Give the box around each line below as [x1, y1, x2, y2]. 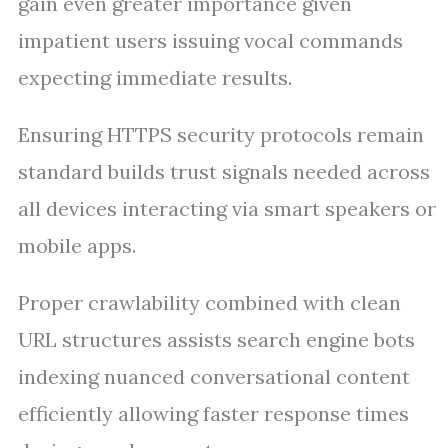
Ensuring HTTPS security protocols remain [18, 122, 424, 147]
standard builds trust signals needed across [18, 159, 430, 184]
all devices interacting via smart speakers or [18, 196, 436, 221]
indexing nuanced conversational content [18, 364, 410, 389]
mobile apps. [18, 233, 136, 258]
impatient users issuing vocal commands [18, 28, 403, 53]
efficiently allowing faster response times [18, 401, 409, 426]
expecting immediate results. [18, 65, 292, 90]
